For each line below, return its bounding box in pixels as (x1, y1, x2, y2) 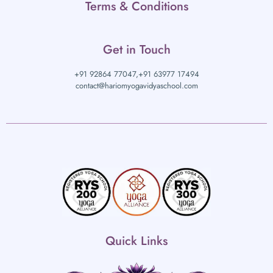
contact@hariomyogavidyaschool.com (75, 79, 198, 91)
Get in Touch (102, 40, 171, 58)
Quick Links (105, 232, 168, 250)
